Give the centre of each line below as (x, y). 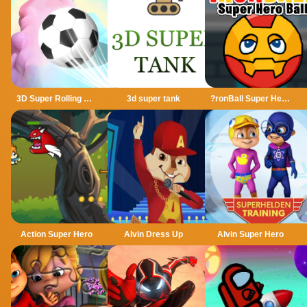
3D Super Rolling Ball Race (88, 98)
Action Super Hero (57, 234)
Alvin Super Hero (250, 234)
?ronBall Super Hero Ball (285, 98)
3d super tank (153, 98)
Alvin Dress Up (153, 234)
